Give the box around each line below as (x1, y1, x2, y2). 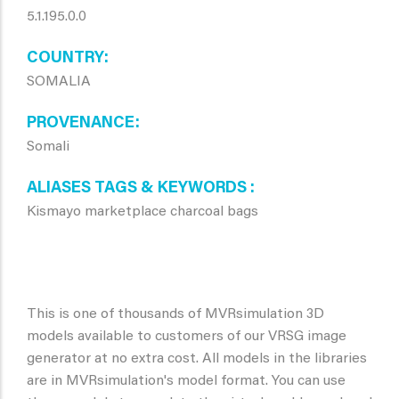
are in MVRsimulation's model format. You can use (27, 374, 346, 388)
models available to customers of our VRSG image (27, 330, 346, 344)
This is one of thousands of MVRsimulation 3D (27, 307, 324, 322)
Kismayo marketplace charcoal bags (27, 205, 258, 219)
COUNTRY (27, 51, 104, 67)
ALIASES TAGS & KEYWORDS (27, 181, 250, 197)
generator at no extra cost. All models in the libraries (27, 352, 367, 366)
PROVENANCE (27, 116, 135, 132)
